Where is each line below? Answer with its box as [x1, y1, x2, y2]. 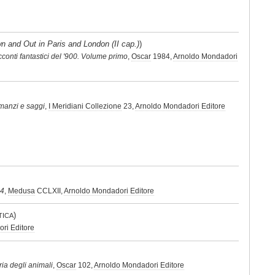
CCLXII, [35, 186, 64, 195]
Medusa [8, 186, 35, 195]
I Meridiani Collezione [48, 101, 122, 110]
